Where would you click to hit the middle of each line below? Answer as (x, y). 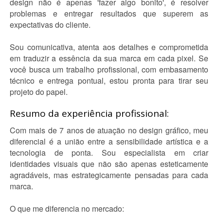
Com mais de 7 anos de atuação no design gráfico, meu (109, 130)
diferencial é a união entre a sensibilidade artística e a (109, 141)
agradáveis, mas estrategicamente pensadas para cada (109, 175)
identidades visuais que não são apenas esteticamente (109, 164)
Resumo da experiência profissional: (89, 113)
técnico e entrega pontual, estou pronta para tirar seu (109, 81)
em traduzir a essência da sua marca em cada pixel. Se (109, 58)
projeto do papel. (39, 92)
